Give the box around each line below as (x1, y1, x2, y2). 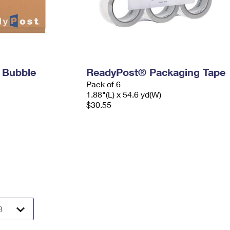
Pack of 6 (86, 79, 121, 89)
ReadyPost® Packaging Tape (86, 66, 225, 78)
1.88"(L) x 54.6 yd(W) (86, 89, 161, 99)
